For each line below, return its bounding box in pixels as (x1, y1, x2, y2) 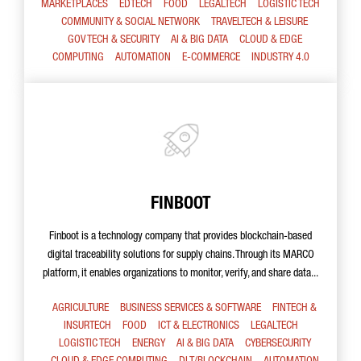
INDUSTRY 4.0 (251, 52, 309, 64)
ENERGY (131, 338, 165, 351)
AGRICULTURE (52, 303, 109, 315)
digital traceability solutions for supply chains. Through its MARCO (47, 250, 314, 262)
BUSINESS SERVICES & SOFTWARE (120, 303, 261, 315)
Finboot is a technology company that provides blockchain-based (49, 231, 312, 243)
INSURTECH (63, 321, 111, 333)
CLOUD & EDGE (239, 35, 302, 47)
